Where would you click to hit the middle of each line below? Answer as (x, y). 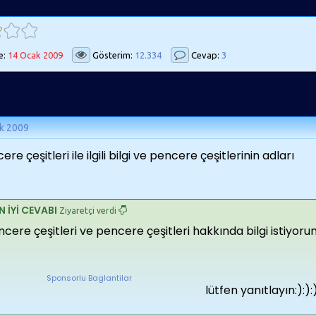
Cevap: (205, 55)
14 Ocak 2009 (35, 55)
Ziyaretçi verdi (88, 211)
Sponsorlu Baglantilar (89, 278)
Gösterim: (113, 55)
